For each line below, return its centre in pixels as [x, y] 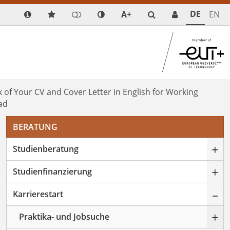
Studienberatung [46, 149]
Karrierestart [38, 194]
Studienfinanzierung [52, 171]
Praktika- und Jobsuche [64, 216]
